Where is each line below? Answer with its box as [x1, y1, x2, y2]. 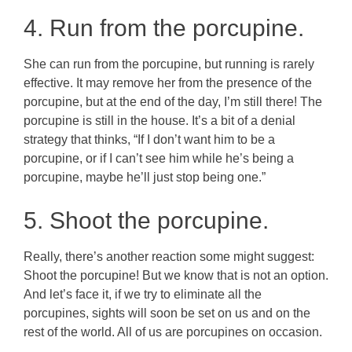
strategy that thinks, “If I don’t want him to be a [24, 132, 275, 146]
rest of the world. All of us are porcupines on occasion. [24, 324, 322, 339]
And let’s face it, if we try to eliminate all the [24, 287, 262, 301]
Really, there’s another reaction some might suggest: [24, 249, 314, 263]
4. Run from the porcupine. [24, 14, 304, 41]
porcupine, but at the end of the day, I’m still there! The [24, 94, 322, 108]
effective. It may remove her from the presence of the [24, 75, 312, 90]
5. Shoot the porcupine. [24, 207, 269, 233]
